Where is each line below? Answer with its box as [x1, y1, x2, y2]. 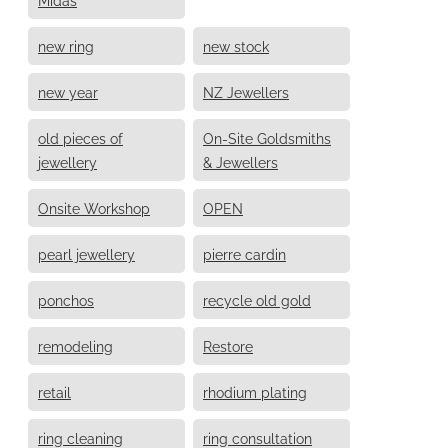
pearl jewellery [38, 243, 135, 263]
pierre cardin [203, 243, 286, 263]
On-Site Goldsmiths [203, 127, 331, 147]
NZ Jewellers [203, 81, 289, 101]
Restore [203, 335, 253, 355]
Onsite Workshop [38, 197, 150, 217]
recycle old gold [203, 289, 311, 309]
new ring [38, 35, 94, 55]
